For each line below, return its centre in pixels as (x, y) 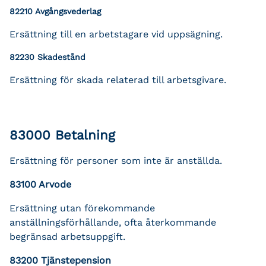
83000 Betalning (62, 135)
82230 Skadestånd (47, 57)
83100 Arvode (40, 184)
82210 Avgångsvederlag (55, 11)
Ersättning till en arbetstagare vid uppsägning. (116, 34)
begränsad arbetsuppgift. (67, 236)
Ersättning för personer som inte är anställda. (116, 160)
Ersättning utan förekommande (82, 208)
